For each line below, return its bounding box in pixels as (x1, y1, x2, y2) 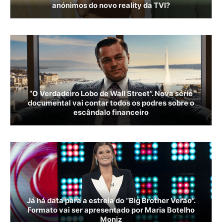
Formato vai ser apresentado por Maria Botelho (27, 205, 195, 215)
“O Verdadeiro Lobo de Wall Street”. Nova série (29, 89, 193, 98)
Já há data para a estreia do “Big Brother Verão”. (26, 196, 196, 205)
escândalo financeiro (73, 108, 149, 117)
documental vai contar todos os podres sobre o (28, 98, 194, 108)
